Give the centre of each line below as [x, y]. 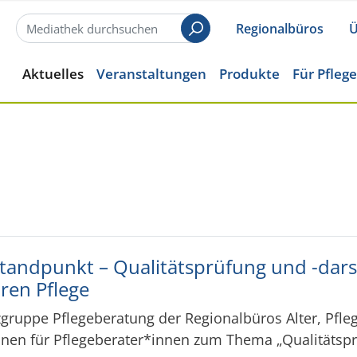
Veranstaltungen [151, 73]
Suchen [219, 38]
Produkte [249, 73]
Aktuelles [53, 73]
